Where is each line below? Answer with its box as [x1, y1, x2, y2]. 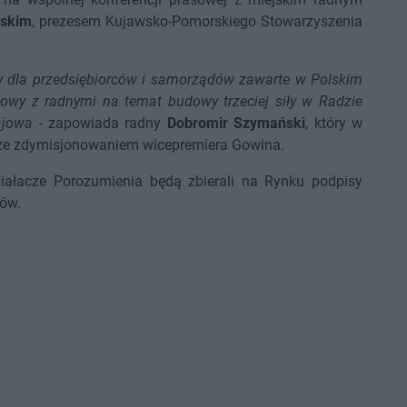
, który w [305, 114, 363, 132]
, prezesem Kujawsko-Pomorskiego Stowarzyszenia [31, 13, 363, 30]
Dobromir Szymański [166, 114, 306, 132]
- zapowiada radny [33, 114, 167, 132]
